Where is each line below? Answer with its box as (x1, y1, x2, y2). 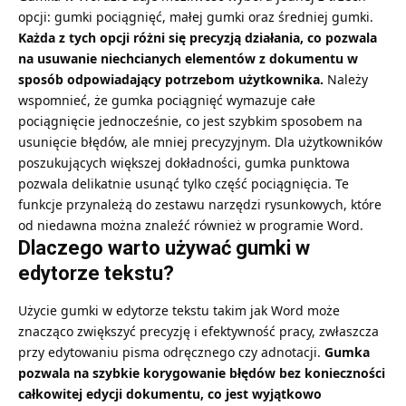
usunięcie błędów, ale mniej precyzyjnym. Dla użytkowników (18, 133, 382, 151)
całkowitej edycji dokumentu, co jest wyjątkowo (18, 384, 322, 402)
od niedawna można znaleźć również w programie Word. (18, 217, 363, 235)
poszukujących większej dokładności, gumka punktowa (18, 154, 350, 172)
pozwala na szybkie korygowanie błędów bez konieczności (18, 363, 385, 382)
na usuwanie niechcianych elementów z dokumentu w (18, 50, 358, 68)
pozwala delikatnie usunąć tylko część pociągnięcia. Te (18, 175, 349, 193)
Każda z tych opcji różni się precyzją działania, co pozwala (18, 29, 377, 47)
